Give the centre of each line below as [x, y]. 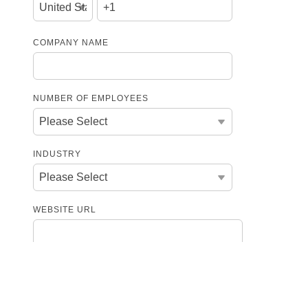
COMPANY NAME [71, 43]
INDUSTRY [57, 154]
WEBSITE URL [65, 210]
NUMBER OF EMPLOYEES [91, 99]
